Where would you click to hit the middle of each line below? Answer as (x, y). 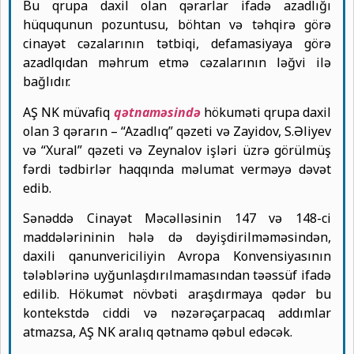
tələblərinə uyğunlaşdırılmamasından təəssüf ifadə (177, 275)
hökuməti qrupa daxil (267, 112)
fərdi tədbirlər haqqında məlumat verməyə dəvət (177, 169)
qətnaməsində (158, 112)
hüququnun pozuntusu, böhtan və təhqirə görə (177, 25)
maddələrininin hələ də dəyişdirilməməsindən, (177, 237)
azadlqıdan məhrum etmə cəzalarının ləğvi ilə (177, 63)
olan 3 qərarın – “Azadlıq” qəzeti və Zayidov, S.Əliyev (177, 131)
